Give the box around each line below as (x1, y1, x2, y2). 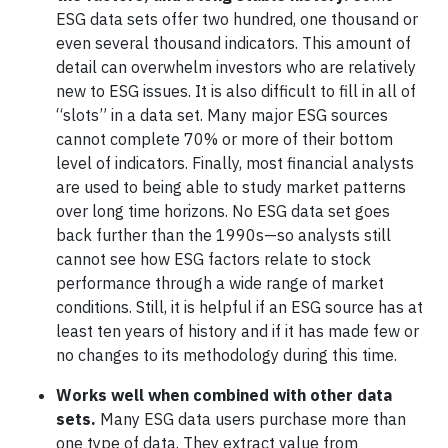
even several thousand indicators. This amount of (56, 33, 411, 53)
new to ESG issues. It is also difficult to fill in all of (56, 81, 416, 101)
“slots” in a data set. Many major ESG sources (56, 105, 388, 125)
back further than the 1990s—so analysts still (56, 225, 391, 245)
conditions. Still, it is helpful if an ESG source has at (56, 297, 423, 317)
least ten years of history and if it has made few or (56, 321, 419, 341)
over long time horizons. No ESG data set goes (56, 201, 390, 221)
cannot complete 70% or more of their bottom (56, 129, 393, 149)
